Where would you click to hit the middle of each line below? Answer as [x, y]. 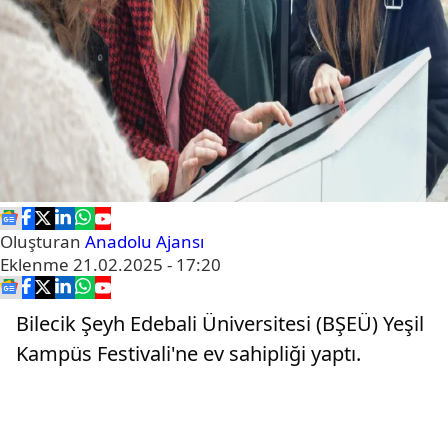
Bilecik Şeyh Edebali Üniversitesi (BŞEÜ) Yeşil [220, 323]
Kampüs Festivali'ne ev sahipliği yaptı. [188, 353]
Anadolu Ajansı [144, 241]
